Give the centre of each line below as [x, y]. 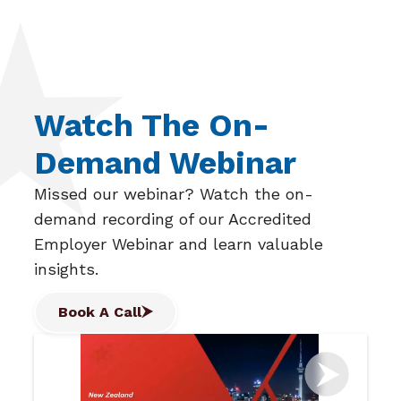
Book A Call [100, 311]
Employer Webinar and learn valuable [179, 243]
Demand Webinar [166, 162]
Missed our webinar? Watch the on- [174, 193]
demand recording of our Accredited [173, 218]
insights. [67, 269]
